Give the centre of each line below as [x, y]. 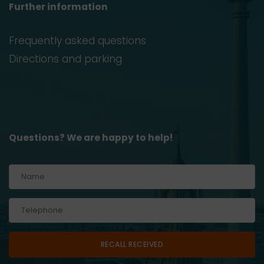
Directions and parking [65, 59]
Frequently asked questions [77, 40]
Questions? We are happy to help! [91, 137]
